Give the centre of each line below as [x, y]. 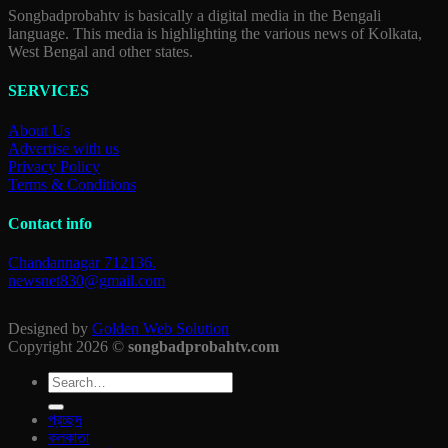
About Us [39, 130]
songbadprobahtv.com [203, 347]
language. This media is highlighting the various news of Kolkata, [215, 34]
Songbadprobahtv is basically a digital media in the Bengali [194, 16]
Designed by [50, 329]
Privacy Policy [54, 166]
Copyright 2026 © [68, 347]
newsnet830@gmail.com [86, 281]
